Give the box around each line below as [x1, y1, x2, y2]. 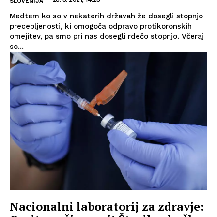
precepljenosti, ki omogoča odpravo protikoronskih [10, 21, 192, 31]
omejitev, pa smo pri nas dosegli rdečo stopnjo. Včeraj [10, 31, 204, 41]
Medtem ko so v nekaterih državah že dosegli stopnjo [10, 11, 203, 20]
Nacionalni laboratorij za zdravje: [10, 198, 204, 214]
